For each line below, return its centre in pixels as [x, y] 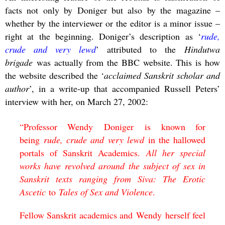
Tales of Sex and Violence [105, 192]
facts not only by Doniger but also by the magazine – [113, 10]
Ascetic [32, 192]
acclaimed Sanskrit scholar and [162, 75]
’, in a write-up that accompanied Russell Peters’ [125, 88]
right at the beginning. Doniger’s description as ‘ [103, 36]
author [17, 88]
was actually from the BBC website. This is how [126, 62]
